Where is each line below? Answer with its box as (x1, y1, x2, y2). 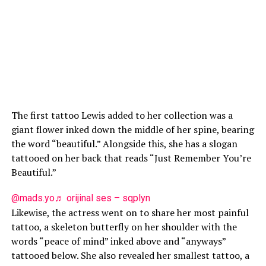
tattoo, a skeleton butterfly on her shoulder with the (11, 220, 237, 233)
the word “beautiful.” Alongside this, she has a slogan (11, 137, 237, 150)
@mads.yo (11, 192, 55, 204)
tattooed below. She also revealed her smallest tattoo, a (11, 249, 249, 262)
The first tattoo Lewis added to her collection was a (11, 109, 233, 122)
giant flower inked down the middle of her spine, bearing (11, 123, 254, 136)
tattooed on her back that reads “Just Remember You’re (11, 151, 251, 164)
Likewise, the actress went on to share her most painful (11, 206, 249, 219)
